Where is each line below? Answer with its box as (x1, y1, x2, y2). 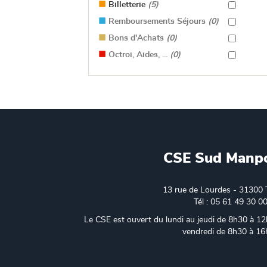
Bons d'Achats (106, 34, 166, 42)
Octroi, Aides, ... (106, 51, 170, 59)
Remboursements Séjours (106, 17, 208, 26)
